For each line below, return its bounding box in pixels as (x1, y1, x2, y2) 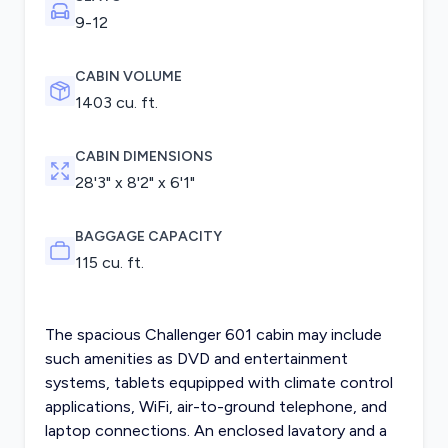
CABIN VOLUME (74, 68, 182, 86)
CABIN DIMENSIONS (74, 148, 213, 166)
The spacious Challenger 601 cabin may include (44, 325, 382, 345)
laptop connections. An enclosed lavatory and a (44, 421, 387, 441)
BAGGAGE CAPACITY (74, 228, 222, 246)
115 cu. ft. (74, 253, 144, 273)
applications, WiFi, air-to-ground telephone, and (44, 397, 387, 417)
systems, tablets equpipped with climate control (44, 373, 393, 393)
